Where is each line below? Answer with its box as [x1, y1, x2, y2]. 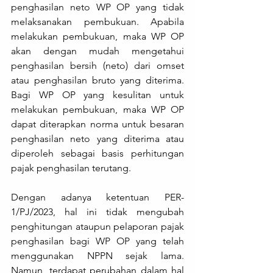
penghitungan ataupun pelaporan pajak [11, 221, 184, 233]
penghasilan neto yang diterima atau [11, 133, 184, 145]
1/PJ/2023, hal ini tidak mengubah [11, 206, 184, 218]
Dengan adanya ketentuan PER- [11, 191, 184, 204]
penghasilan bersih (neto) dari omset [11, 60, 184, 72]
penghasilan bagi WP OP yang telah [11, 235, 184, 247]
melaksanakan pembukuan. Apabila [11, 16, 184, 28]
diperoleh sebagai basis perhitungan [11, 147, 184, 160]
